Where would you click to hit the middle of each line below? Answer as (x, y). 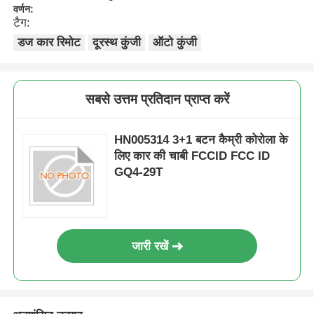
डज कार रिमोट (49, 42)
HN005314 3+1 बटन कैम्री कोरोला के (202, 139)
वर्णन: (24, 9)
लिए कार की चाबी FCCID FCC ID (192, 156)
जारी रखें (150, 246)
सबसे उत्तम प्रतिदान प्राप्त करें (157, 99)
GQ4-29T (139, 172)
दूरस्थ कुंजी (117, 42)
